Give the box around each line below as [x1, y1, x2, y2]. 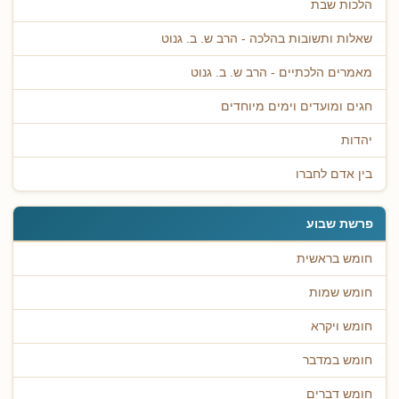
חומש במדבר [303, 353, 372, 367]
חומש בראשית [297, 251, 372, 265]
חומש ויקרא [311, 319, 372, 333]
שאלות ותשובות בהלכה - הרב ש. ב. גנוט [161, 31, 372, 45]
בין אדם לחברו [296, 167, 372, 181]
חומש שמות [309, 285, 372, 299]
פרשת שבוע [306, 216, 373, 231]
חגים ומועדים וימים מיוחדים [221, 99, 372, 113]
